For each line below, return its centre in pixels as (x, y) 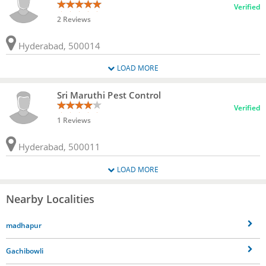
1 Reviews (74, 121)
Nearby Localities (50, 199)
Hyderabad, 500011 (58, 147)
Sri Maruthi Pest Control (109, 95)
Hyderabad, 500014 (58, 46)
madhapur (24, 226)
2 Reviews (74, 20)
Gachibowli (25, 251)
